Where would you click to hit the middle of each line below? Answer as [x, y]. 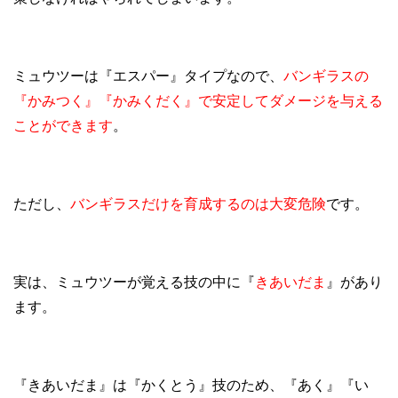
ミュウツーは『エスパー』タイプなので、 [148, 76]
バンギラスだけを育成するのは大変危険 [198, 204]
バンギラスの [326, 76]
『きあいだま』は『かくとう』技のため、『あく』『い [191, 386]
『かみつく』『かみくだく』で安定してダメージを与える [198, 101]
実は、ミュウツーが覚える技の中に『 [134, 283]
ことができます [63, 126]
